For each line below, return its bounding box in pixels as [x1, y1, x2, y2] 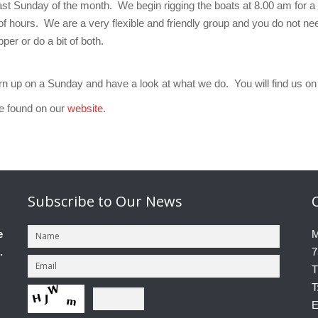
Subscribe [28, 192, 98, 212]
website [67, 102, 103, 115]
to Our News [98, 192, 182, 212]
